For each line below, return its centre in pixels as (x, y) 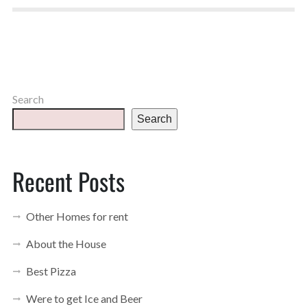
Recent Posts (68, 181)
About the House (66, 244)
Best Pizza (51, 271)
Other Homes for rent (77, 216)
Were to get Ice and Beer (84, 298)
